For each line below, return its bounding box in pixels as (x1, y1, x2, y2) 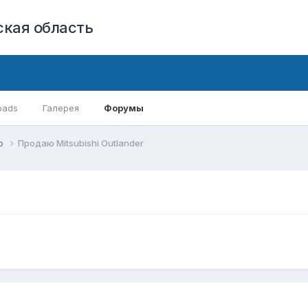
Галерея (43, 102, 79, 113)
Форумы (104, 102, 144, 113)
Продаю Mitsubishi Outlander (18, 137, 144, 148)
